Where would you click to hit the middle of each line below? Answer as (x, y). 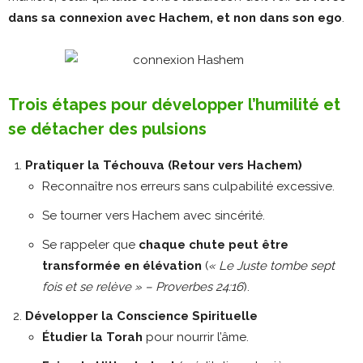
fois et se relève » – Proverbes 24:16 (143, 286)
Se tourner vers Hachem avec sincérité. (154, 215)
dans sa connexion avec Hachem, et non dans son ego (175, 17)
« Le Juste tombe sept (271, 265)
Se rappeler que (90, 244)
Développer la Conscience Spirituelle (141, 316)
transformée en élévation (122, 265)
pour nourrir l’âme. (196, 337)
